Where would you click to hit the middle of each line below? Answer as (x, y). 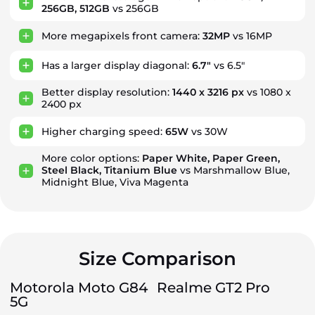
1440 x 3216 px (208, 92)
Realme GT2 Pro (213, 288)
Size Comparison (157, 259)
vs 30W (208, 131)
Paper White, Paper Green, (211, 158)
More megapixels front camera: (122, 36)
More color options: (92, 158)
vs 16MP (251, 36)
